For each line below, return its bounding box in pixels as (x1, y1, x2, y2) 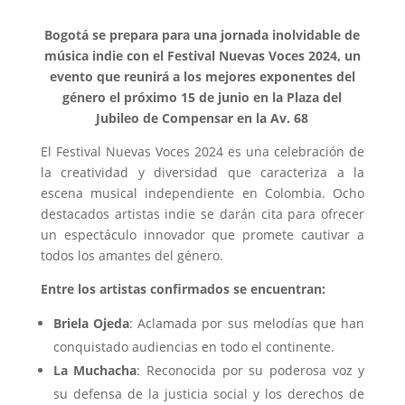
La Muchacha (52, 361, 137, 379)
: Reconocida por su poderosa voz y (137, 361, 365, 379)
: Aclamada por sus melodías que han (129, 314, 365, 332)
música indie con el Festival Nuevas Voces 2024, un (43, 46, 361, 64)
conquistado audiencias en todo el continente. (52, 337, 334, 355)
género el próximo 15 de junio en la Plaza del (62, 88, 343, 106)
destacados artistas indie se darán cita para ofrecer (40, 204, 365, 222)
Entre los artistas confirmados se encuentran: (40, 279, 325, 297)
